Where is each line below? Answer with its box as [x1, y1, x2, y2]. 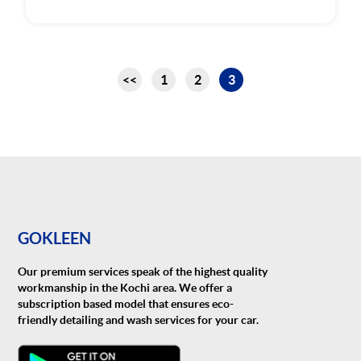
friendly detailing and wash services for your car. [18, 313, 259, 326]
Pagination [17, 66, 106, 89]
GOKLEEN [18, 228, 92, 247]
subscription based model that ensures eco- [18, 297, 234, 310]
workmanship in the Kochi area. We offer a [18, 280, 233, 294]
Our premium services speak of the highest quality [18, 264, 268, 278]
